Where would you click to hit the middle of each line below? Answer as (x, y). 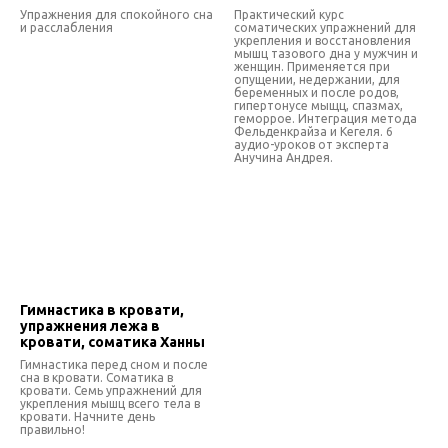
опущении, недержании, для (317, 80)
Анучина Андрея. (283, 158)
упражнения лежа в (90, 326)
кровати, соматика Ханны (112, 342)
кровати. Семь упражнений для (111, 391)
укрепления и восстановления (322, 41)
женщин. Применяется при (312, 67)
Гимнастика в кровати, (102, 310)
